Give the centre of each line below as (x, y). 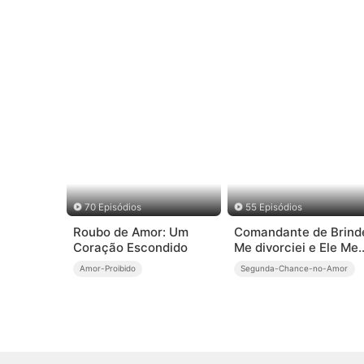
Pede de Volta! (276, 263)
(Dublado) (263, 279)
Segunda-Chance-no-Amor (295, 269)
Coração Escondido (130, 248)
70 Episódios (113, 207)
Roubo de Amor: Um (130, 232)
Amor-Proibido (108, 269)
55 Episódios (274, 207)
